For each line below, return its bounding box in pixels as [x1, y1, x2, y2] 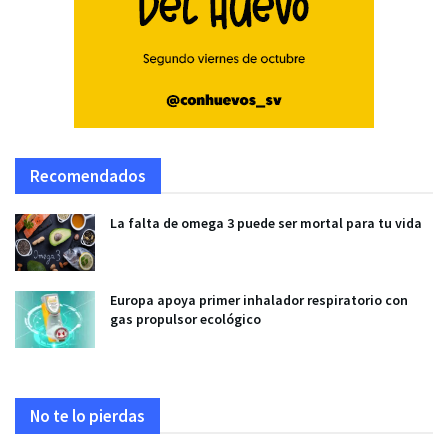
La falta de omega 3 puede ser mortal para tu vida [110, 214, 422, 232]
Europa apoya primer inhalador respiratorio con [110, 291, 408, 310]
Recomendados [30, 165, 146, 187]
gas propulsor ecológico [110, 310, 261, 329]
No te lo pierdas [30, 405, 145, 428]
